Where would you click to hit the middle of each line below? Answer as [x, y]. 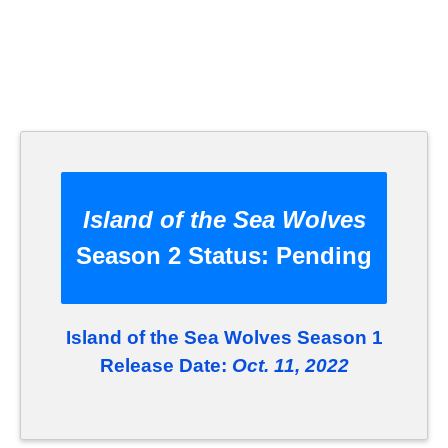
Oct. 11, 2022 [290, 366]
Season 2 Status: [176, 256]
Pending [324, 256]
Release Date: [165, 366]
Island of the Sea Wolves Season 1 [224, 338]
